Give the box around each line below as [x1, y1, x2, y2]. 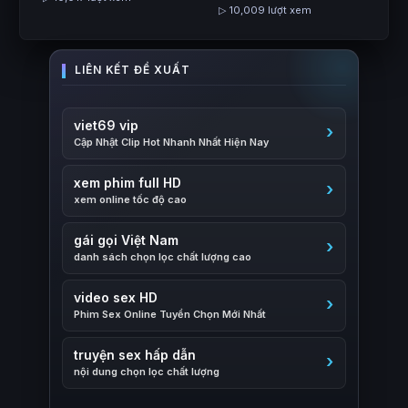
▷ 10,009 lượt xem [219, 3, 311, 16]
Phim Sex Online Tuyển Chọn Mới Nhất [74, 307, 266, 321]
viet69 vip [74, 117, 138, 133]
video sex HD [74, 289, 158, 305]
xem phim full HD [74, 174, 181, 190]
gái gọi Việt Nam [74, 231, 178, 248]
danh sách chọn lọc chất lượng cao [74, 250, 251, 263]
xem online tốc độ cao [74, 192, 187, 206]
